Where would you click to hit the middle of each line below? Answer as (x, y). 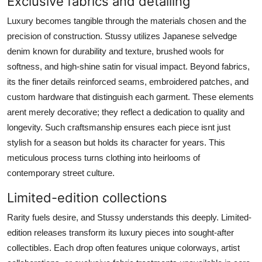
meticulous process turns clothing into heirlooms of (104, 157)
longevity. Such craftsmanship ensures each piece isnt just (119, 127)
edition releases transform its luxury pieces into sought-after (120, 232)
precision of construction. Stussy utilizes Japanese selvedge (122, 36)
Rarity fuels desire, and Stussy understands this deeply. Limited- (129, 217)
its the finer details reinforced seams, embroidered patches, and (128, 81)
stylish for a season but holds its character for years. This (116, 142)
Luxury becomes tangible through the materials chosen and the (127, 20)
